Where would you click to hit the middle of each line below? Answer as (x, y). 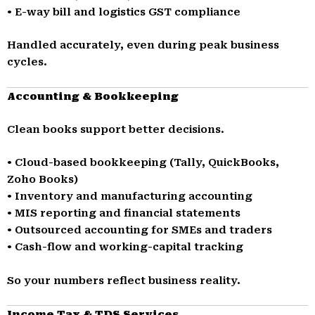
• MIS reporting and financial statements (124, 213)
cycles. (27, 62)
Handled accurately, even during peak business (143, 45)
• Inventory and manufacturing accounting (130, 197)
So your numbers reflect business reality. (124, 280)
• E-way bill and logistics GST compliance (124, 12)
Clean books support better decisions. (116, 129)
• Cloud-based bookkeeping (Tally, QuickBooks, (143, 163)
